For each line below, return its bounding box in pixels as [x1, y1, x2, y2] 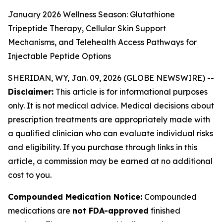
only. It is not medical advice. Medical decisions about [8, 101, 214, 111]
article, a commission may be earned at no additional [8, 156, 213, 166]
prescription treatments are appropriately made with [8, 114, 210, 124]
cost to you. [8, 170, 52, 180]
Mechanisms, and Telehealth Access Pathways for [8, 37, 197, 47]
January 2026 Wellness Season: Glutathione [8, 9, 175, 19]
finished [149, 206, 180, 216]
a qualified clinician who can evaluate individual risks [8, 128, 213, 138]
